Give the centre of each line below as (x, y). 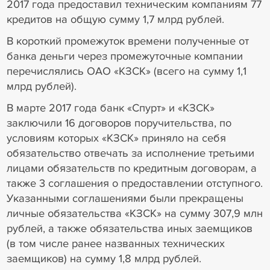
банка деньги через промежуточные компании (124, 56)
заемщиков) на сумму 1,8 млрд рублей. (104, 258)
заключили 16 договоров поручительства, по (119, 123)
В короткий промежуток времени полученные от (127, 41)
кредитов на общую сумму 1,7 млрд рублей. (115, 20)
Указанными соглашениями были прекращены (125, 198)
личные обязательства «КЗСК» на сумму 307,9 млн (134, 213)
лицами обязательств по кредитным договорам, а (131, 168)
